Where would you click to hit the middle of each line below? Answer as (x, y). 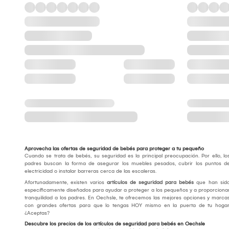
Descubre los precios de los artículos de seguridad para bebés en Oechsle (115, 224)
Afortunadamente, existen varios (66, 183)
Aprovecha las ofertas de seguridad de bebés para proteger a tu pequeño (114, 149)
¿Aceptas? (37, 213)
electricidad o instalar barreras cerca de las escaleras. (90, 171)
